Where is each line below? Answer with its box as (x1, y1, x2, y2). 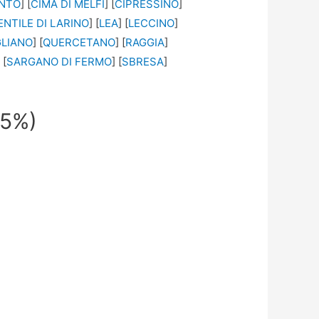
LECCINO (128, 16, 175, 31)
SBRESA (122, 55, 164, 69)
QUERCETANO (43, 36, 116, 50)
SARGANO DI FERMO (6, 55, 113, 69)
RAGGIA (125, 36, 165, 50)
